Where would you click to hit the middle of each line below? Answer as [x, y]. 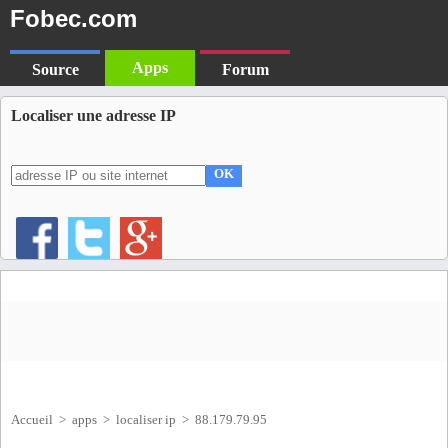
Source [55, 69]
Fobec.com [73, 18]
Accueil [32, 420]
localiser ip [146, 420]
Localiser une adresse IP [93, 115]
